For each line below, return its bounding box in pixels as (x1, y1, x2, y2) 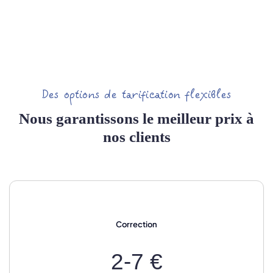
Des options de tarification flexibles (41, 90, 232, 101)
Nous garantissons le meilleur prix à (19, 110, 254, 127)
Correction (116, 219, 157, 230)
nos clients (102, 129, 171, 146)
